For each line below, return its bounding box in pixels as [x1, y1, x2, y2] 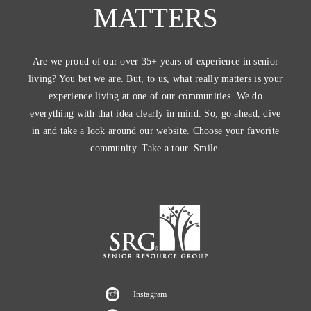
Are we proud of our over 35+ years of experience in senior [32, 56, 279, 67]
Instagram [133, 289, 167, 299]
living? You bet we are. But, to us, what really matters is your [28, 74, 283, 85]
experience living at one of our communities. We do [49, 91, 262, 102]
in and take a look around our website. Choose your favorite [31, 126, 280, 137]
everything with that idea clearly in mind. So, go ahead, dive [30, 108, 281, 119]
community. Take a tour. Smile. [90, 143, 221, 154]
